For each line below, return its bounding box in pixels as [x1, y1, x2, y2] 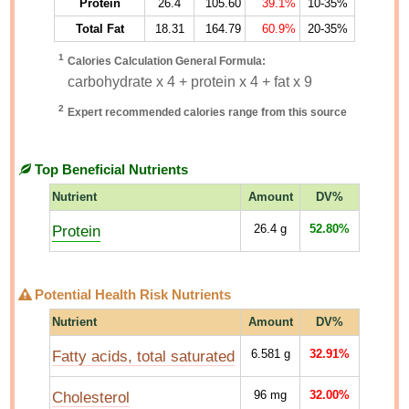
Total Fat [75, 22, 124, 36]
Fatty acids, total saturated [52, 347, 235, 365]
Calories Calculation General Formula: [68, 55, 266, 68]
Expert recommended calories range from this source [68, 106, 347, 119]
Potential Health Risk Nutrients [31, 288, 232, 302]
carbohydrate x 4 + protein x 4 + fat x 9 [68, 74, 312, 89]
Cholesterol [52, 388, 130, 406]
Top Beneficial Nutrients [31, 163, 189, 177]
